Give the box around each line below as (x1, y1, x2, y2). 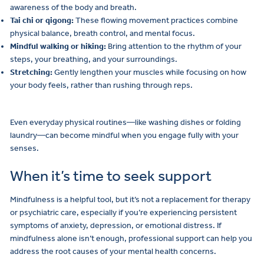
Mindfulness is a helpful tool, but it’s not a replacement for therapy (10, 194, 250, 205)
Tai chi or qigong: (10, 15, 74, 25)
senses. (10, 143, 39, 154)
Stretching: (10, 67, 52, 77)
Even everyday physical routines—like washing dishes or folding (10, 117, 241, 128)
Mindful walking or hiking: (10, 41, 106, 51)
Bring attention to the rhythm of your (106, 41, 242, 51)
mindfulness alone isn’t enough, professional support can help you (10, 233, 252, 244)
